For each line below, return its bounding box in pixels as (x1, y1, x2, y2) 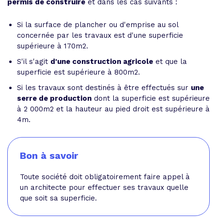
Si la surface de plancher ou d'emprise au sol (17, 20, 178, 29)
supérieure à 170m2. (17, 42, 88, 50)
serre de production (17, 94, 92, 103)
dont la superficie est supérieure (92, 94, 210, 103)
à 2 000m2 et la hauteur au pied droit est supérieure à (17, 105, 210, 113)
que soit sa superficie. (20, 194, 97, 202)
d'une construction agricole (50, 57, 153, 66)
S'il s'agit (17, 57, 50, 66)
